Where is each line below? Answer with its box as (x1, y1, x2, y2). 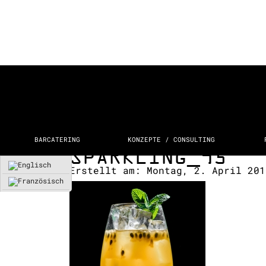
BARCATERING (34, 135, 80, 144)
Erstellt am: (69, 164, 141, 176)
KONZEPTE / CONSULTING (127, 135, 215, 144)
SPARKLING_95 (69, 145, 226, 167)
